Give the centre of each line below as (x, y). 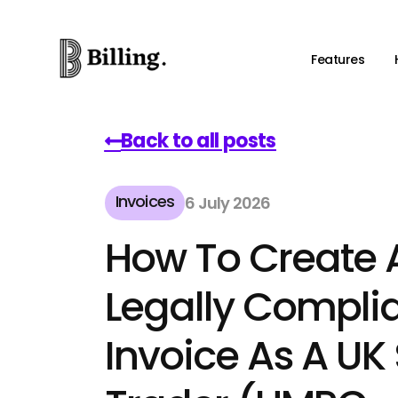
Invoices (145, 201)
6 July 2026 (228, 203)
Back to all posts (198, 140)
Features (338, 59)
